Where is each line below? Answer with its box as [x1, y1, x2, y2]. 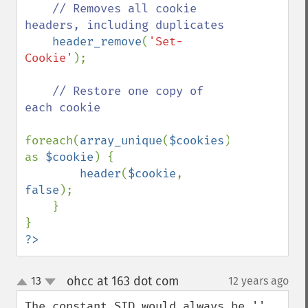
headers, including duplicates [25, 18, 224, 32]
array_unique [80, 133, 162, 148]
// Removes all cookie [52, 1, 197, 16]
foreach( [25, 133, 80, 148]
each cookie [25, 100, 100, 115]
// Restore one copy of [52, 84, 203, 98]
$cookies [169, 133, 224, 148]
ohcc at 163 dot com [66, 274, 179, 289]
